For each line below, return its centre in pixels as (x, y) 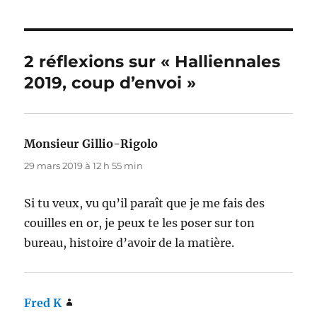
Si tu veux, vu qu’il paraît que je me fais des (145, 203)
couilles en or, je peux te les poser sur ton (140, 223)
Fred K (43, 302)
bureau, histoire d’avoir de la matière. (129, 242)
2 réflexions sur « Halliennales (152, 61)
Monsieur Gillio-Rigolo (91, 143)
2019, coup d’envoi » (110, 82)
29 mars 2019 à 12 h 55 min (84, 165)
